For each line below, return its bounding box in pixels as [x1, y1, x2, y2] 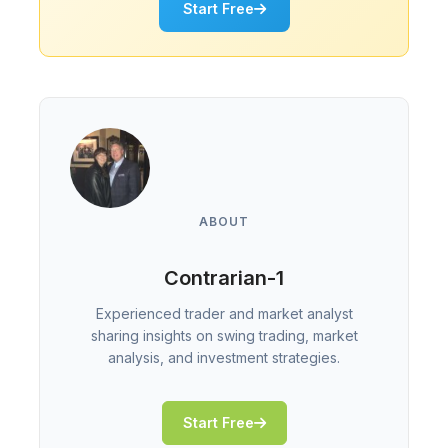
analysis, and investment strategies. [108, 349, 340, 367]
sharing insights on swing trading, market [90, 327, 358, 345]
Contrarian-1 [164, 266, 284, 291]
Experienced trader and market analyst [95, 305, 353, 323]
